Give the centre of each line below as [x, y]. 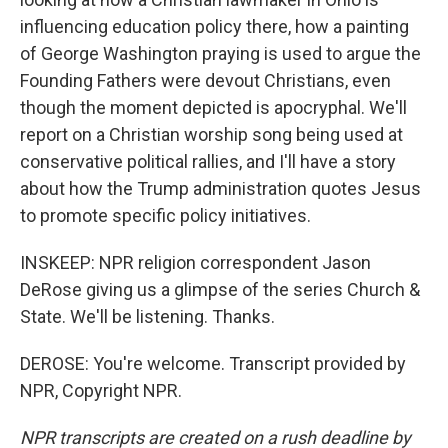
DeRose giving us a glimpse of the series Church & [220, 289]
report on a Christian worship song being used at [211, 134]
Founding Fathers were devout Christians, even [205, 80]
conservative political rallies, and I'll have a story [208, 161]
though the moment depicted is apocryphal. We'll [213, 107]
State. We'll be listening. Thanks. [147, 316]
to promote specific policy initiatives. [165, 215]
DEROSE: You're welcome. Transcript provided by [213, 363]
